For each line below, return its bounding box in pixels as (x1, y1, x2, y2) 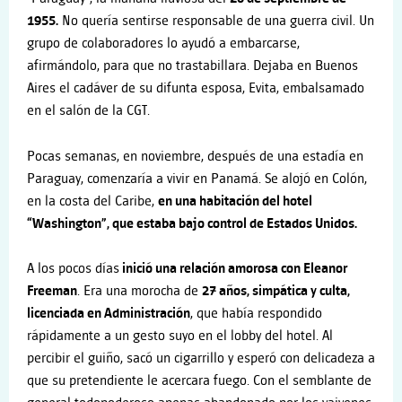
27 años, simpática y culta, (202, 284, 350, 300)
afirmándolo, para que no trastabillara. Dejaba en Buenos (27, 58, 358, 74)
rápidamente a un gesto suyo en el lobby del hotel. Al (27, 328, 333, 345)
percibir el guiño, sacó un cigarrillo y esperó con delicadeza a (27, 351, 375, 367)
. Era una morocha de (77, 284, 202, 300)
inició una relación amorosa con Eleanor (119, 261, 347, 277)
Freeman (27, 284, 77, 300)
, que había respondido (190, 306, 322, 322)
